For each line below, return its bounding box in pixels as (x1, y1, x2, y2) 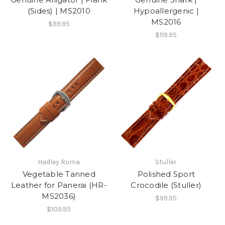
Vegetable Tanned (22, 169, 95, 179)
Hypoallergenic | (133, 6, 199, 16)
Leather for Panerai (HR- (11, 180, 107, 190)
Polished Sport (137, 169, 195, 179)
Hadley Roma (38, 157, 80, 166)
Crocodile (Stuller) (131, 180, 202, 190)
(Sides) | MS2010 (27, 6, 90, 16)
